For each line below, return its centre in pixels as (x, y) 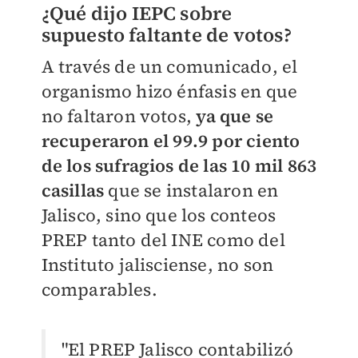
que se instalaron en (191, 190)
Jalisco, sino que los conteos (159, 215)
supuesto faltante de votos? (166, 34)
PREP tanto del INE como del (163, 239)
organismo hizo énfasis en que (169, 91)
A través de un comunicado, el (169, 66)
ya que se (235, 115)
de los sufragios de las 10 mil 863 (179, 165)
